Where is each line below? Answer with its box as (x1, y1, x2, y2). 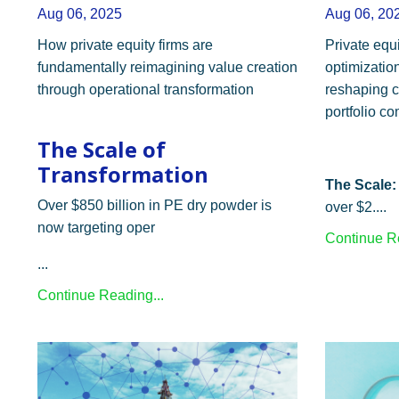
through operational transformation (37, 82, 254, 98)
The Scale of (37, 134, 166, 165)
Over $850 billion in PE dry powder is (37, 198, 272, 214)
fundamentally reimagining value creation (37, 60, 297, 76)
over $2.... (324, 199, 387, 216)
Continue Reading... (37, 288, 164, 304)
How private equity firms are (37, 37, 213, 53)
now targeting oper (37, 220, 155, 236)
